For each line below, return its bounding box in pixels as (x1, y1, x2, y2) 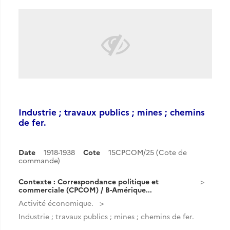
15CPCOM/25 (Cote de (108, 147, 187, 157)
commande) (18, 155, 60, 165)
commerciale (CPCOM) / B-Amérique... (18, 184, 152, 195)
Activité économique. (18, 198, 93, 208)
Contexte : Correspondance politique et (18, 176, 159, 186)
